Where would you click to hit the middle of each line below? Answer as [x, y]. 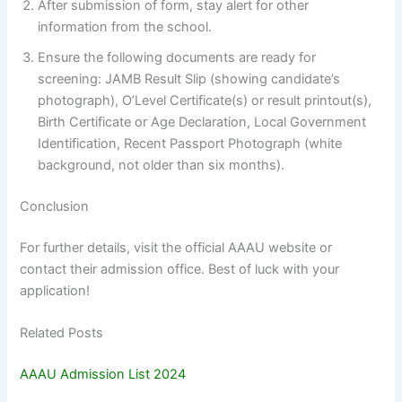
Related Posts [62, 332]
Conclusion [55, 206]
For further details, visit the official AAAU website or [176, 247]
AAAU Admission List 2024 [103, 374]
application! [55, 290]
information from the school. [125, 26]
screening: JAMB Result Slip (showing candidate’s [189, 79]
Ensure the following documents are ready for [177, 57]
